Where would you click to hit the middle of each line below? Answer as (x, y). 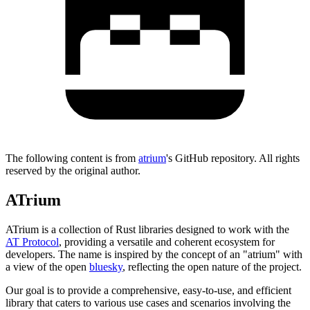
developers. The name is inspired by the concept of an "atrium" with (154, 254)
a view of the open (47, 267)
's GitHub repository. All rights (233, 158)
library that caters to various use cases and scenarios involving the (148, 303)
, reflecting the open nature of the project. (212, 267)
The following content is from (71, 158)
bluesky (106, 267)
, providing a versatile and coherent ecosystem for (167, 242)
